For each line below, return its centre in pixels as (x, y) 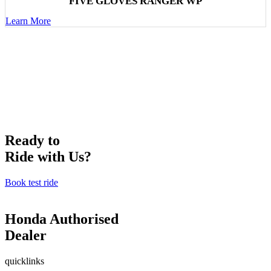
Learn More (28, 21)
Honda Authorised (62, 219)
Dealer (26, 235)
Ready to (32, 140)
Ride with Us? (48, 156)
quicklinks (24, 261)
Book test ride (31, 182)
